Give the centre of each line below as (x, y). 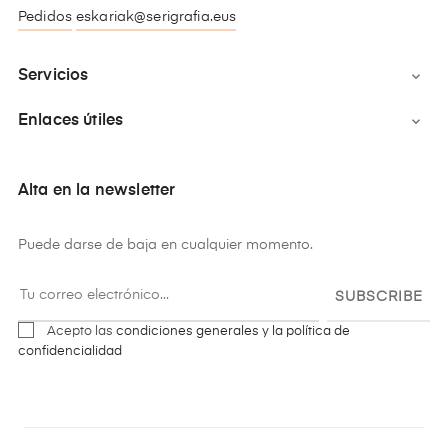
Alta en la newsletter (97, 190)
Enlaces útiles (71, 120)
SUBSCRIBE (378, 296)
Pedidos (45, 16)
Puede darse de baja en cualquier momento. (165, 244)
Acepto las (81, 331)
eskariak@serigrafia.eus (156, 16)
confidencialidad (70, 351)
